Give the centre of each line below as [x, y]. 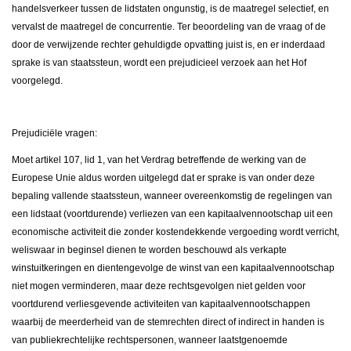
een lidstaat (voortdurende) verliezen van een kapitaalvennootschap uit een [172, 214]
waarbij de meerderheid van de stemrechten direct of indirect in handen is [168, 322]
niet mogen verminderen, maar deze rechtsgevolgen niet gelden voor [159, 286]
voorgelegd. [37, 81]
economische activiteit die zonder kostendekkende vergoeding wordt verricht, [175, 232]
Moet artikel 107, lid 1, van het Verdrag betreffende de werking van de [159, 160]
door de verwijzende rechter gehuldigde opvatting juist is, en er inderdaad [168, 45]
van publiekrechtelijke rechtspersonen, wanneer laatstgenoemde [150, 340]
